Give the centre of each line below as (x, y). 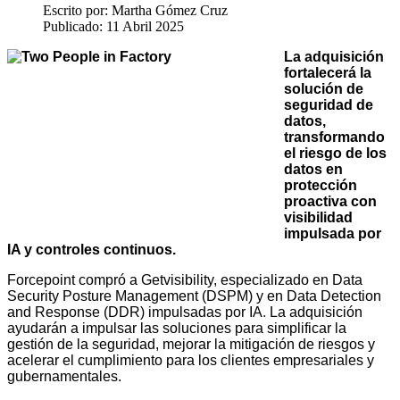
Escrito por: (77, 10)
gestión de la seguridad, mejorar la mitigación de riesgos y (191, 344)
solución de (324, 88)
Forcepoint (43, 279)
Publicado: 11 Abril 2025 (113, 26)
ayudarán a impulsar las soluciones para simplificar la (177, 328)
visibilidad (318, 217)
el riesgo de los (335, 153)
